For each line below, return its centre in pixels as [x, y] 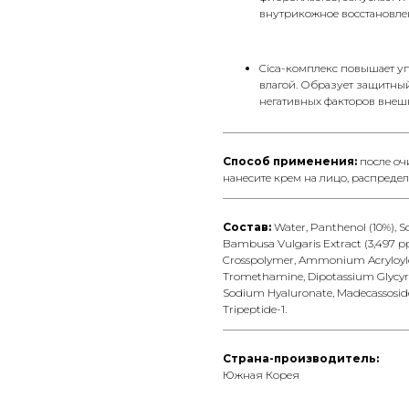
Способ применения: [291, 162]
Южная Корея [261, 375]
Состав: [248, 227]
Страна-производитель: [301, 359]
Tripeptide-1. [255, 309]
